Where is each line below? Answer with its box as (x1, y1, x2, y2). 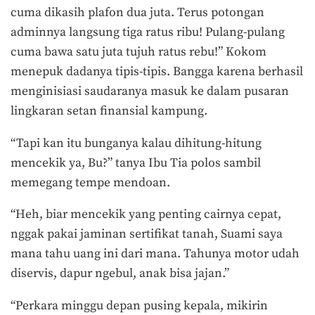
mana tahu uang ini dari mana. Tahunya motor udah (11, 246, 300, 262)
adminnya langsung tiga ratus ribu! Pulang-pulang (11, 24, 285, 40)
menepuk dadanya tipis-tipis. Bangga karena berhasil (11, 63, 303, 79)
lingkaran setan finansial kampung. (11, 103, 207, 119)
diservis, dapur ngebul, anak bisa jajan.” (11, 266, 232, 282)
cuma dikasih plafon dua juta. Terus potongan (11, 4, 264, 20)
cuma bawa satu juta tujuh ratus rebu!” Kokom (11, 44, 266, 60)
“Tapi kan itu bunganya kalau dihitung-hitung (11, 135, 262, 151)
